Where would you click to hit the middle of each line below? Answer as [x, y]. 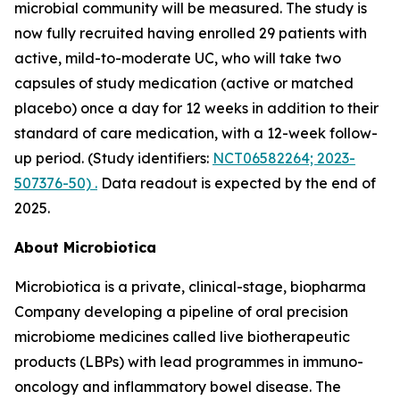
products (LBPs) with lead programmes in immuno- [189, 362]
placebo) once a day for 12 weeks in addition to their [196, 108]
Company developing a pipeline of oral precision [181, 312]
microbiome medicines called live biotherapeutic [182, 337]
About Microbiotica [85, 247]
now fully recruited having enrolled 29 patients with [191, 33]
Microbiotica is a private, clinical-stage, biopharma [190, 287]
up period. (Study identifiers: [113, 158]
